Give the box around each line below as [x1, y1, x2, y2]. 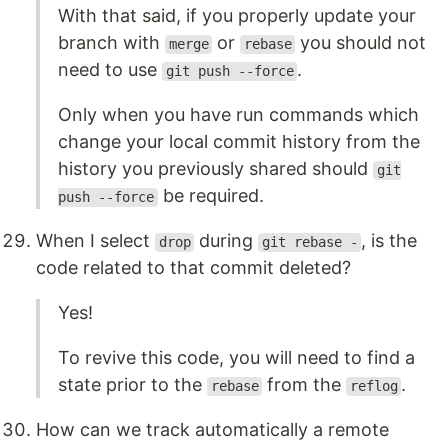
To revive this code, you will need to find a [58, 347, 415, 369]
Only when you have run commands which [58, 104, 419, 126]
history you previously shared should [58, 158, 373, 180]
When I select [36, 230, 155, 252]
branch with [58, 32, 165, 54]
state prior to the [58, 374, 207, 396]
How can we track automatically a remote [36, 419, 389, 441]
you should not [295, 32, 427, 54]
